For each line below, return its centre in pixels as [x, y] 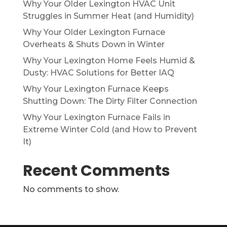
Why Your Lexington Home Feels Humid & [109, 61]
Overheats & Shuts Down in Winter [93, 44]
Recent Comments [96, 171]
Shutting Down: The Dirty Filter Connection [110, 101]
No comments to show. [71, 189]
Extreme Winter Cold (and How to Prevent [110, 129]
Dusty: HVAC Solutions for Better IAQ [98, 73]
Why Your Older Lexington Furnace [94, 32]
